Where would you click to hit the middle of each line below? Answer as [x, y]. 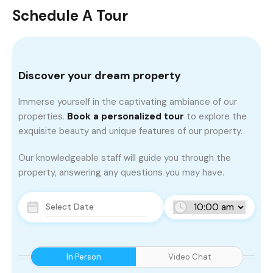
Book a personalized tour [126, 117]
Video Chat [189, 257]
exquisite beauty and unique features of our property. [130, 131]
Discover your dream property [100, 76]
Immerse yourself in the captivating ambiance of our [128, 102]
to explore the [215, 117]
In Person [83, 257]
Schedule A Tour [70, 16]
